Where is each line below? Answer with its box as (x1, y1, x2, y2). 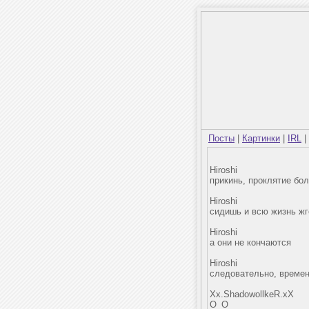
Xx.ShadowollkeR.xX (210, 289, 294, 299)
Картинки (242, 133, 280, 143)
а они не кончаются (210, 237, 291, 248)
